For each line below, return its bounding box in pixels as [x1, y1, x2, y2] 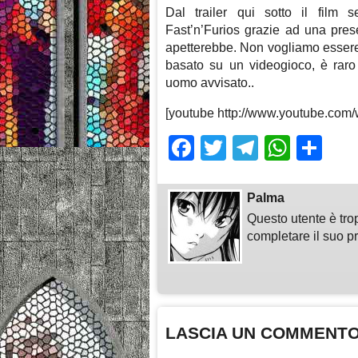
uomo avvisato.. [165, 76, 254, 90]
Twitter [226, 133, 302, 163]
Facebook [194, 133, 308, 163]
